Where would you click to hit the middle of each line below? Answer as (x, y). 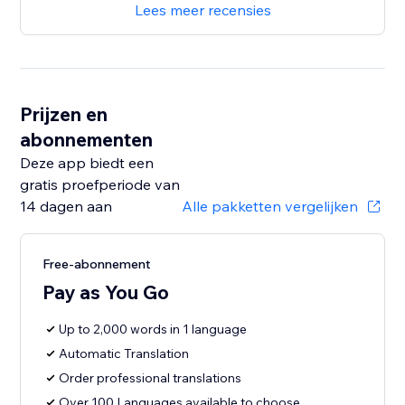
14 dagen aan (66, 207)
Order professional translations (151, 378)
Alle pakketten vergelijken (269, 207)
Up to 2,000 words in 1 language (153, 330)
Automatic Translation (124, 354)
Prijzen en (64, 114)
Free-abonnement (97, 264)
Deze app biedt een (87, 163)
